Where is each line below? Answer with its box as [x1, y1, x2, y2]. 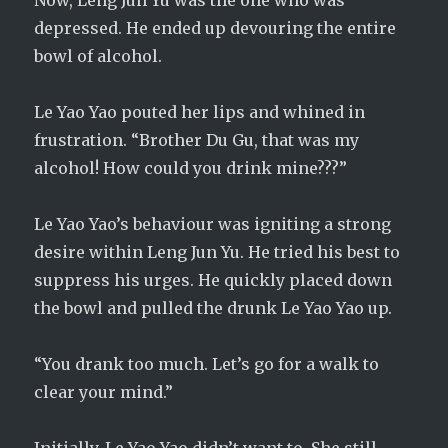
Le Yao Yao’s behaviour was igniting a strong [34, 214, 392, 234]
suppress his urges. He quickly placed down [34, 270, 393, 290]
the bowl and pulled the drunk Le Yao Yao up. [34, 298, 393, 318]
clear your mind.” [34, 382, 174, 402]
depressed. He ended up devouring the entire [34, 18, 397, 38]
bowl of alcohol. [34, 46, 163, 66]
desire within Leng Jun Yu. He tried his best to [34, 242, 401, 262]
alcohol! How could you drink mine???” [34, 158, 348, 178]
